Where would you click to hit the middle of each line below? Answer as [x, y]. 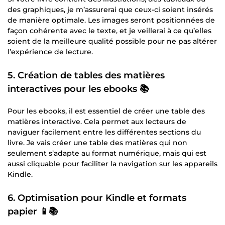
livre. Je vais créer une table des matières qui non [97, 142]
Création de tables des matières [91, 75]
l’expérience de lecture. [50, 51]
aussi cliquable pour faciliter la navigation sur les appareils [113, 163]
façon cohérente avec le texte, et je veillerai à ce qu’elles [109, 30]
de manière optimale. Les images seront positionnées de [111, 20]
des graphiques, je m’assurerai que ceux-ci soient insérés [110, 9]
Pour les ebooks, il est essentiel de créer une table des [106, 111]
